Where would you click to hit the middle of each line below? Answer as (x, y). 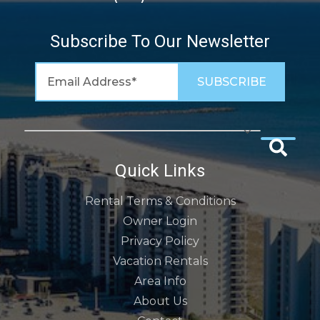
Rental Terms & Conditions (160, 201)
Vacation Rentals (160, 261)
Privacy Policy (160, 241)
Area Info (160, 281)
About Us (160, 301)
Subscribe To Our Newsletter (160, 41)
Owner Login (160, 221)
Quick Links (160, 171)
